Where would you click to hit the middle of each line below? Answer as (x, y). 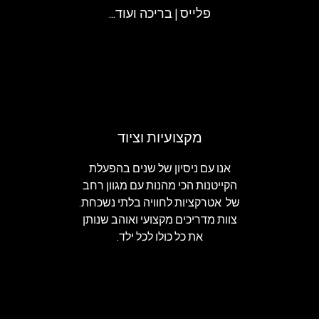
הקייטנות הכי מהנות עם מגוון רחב (159, 186)
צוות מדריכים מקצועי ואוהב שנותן (159, 220)
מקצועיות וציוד (159, 138)
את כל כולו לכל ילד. (159, 237)
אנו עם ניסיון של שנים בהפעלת (159, 169)
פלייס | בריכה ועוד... (159, 14)
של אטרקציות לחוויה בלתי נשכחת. (159, 203)
